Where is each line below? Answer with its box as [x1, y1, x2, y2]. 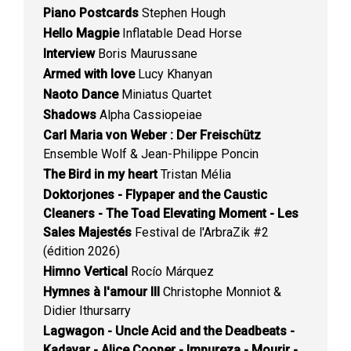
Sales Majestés [43, 225, 132, 240]
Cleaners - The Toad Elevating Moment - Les [43, 206, 299, 221]
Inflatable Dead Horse [119, 26, 242, 41]
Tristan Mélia [157, 167, 231, 182]
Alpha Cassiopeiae [96, 107, 202, 122]
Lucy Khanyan [135, 67, 212, 81]
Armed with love [43, 67, 135, 81]
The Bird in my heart [43, 167, 157, 182]
